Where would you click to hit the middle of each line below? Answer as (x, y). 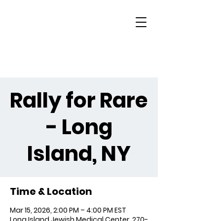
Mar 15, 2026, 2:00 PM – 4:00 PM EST (68, 210)
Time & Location (51, 191)
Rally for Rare (79, 100)
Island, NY (79, 154)
